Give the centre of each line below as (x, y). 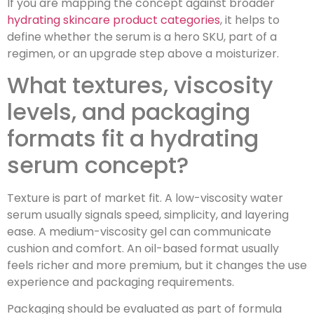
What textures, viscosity (140, 86)
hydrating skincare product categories (114, 20)
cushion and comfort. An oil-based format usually (143, 249)
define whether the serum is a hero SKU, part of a (142, 36)
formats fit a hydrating (133, 139)
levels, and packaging (129, 112)
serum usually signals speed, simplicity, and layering (148, 215)
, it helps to (250, 20)
